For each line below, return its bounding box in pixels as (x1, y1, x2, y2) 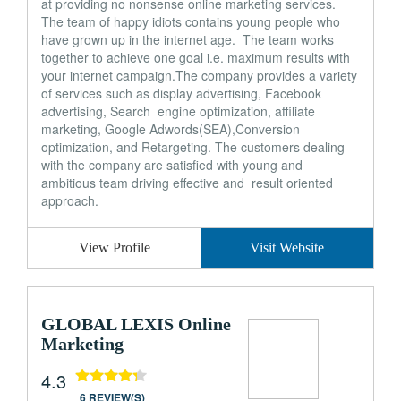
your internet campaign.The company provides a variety (41, 66, 357, 84)
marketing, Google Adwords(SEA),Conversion (41, 120, 300, 138)
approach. (41, 192, 98, 209)
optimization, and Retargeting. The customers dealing (41, 138, 345, 156)
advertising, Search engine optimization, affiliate (41, 102, 315, 120)
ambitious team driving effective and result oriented (41, 174, 333, 192)
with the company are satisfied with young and (41, 156, 303, 174)
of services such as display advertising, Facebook (41, 84, 321, 102)
